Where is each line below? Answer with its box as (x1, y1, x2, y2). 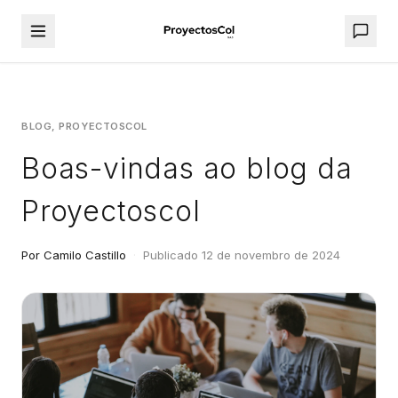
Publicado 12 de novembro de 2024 (143, 248, 340, 262)
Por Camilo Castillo (21, 248, 126, 262)
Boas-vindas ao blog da (21, 151, 353, 186)
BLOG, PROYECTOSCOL (21, 120, 147, 132)
